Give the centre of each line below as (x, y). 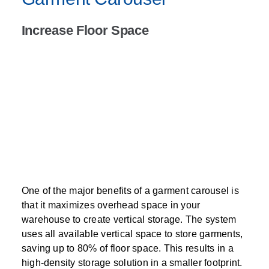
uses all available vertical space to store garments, (132, 234)
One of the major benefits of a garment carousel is (130, 190)
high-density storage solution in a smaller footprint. (132, 262)
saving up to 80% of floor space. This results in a (127, 248)
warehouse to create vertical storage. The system (129, 219)
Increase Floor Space (85, 30)
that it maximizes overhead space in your (111, 205)
